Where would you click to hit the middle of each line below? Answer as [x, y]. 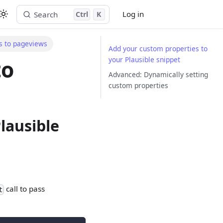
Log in [133, 14]
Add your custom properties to [158, 49]
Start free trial [182, 14]
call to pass [25, 188]
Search [46, 14]
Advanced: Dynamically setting [159, 74]
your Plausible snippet [145, 60]
